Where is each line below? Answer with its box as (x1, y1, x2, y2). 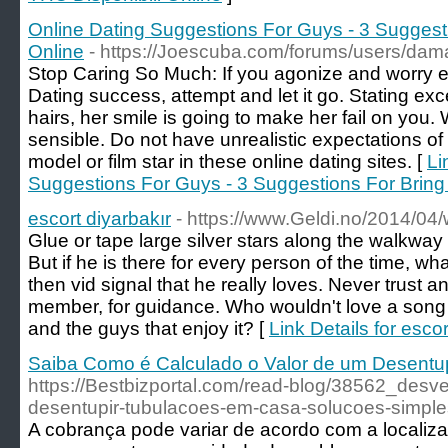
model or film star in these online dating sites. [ (28, 151, 427, 172)
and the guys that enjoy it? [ (28, 318, 269, 339)
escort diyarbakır (28, 208, 171, 229)
